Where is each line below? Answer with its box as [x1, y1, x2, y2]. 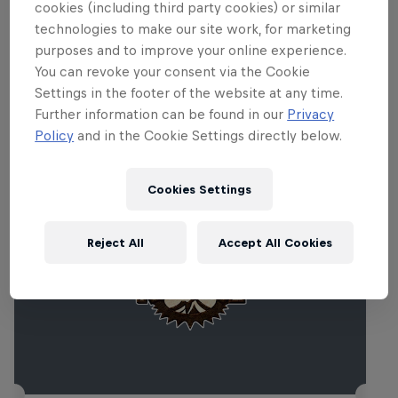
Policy [35, 127, 75, 143]
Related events [14, 88, 175, 113]
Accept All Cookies [219, 235, 332, 250]
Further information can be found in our [35, 106, 288, 122]
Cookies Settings [147, 182, 251, 196]
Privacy [287, 106, 335, 122]
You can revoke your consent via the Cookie [35, 63, 311, 79]
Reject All [87, 235, 144, 250]
